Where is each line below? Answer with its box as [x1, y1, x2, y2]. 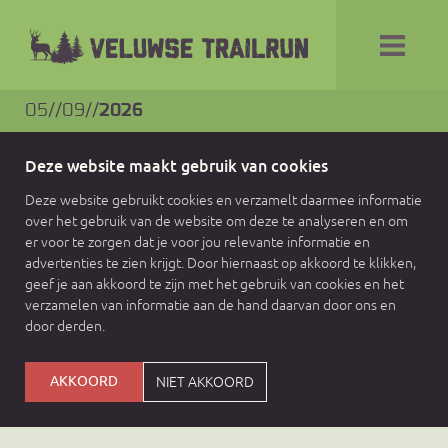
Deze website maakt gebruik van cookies [25, 156, 328, 177]
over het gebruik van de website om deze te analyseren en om [25, 212, 408, 229]
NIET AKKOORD [156, 373, 254, 390]
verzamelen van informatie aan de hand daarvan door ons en [25, 296, 396, 313]
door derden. [25, 317, 105, 334]
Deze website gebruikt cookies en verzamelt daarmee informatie [25, 191, 422, 208]
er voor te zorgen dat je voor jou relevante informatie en [25, 233, 370, 250]
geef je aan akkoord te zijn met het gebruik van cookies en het [25, 275, 404, 292]
